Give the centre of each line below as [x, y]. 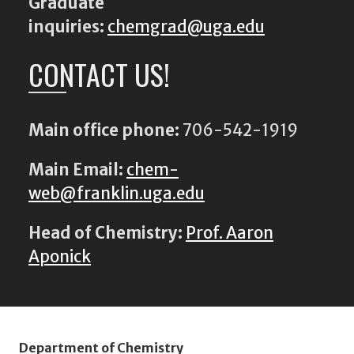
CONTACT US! [99, 73]
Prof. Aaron [230, 233]
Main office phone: [104, 130]
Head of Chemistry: [107, 233]
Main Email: [76, 169]
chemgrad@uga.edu [186, 26]
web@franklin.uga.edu [117, 193]
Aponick [60, 257]
